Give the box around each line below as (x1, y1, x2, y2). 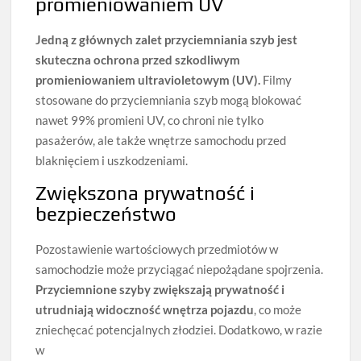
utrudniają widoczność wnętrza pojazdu (35, 302, 255, 317)
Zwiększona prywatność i (35, 182, 255, 205)
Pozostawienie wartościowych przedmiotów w (35, 242, 279, 257)
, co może (254, 302, 302, 317)
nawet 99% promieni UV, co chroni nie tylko (35, 113, 264, 128)
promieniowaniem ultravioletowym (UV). (35, 73, 261, 88)
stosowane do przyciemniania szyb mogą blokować (35, 93, 302, 108)
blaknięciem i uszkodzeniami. (35, 153, 189, 168)
